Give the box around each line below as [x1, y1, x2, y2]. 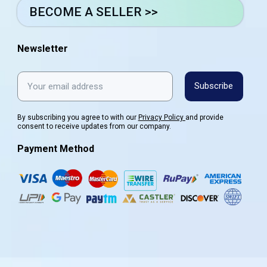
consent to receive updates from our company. [17, 122, 171, 131]
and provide [185, 113, 223, 122]
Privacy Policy [138, 113, 185, 122]
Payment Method [17, 142, 94, 154]
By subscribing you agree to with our [17, 113, 138, 122]
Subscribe [194, 80, 234, 92]
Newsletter [17, 42, 68, 54]
